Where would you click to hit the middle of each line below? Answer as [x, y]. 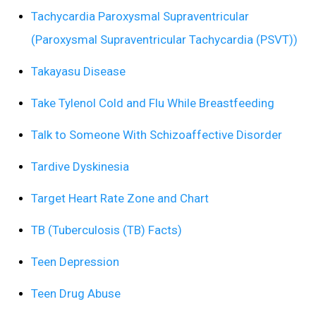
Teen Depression [75, 262]
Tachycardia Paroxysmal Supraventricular [140, 17]
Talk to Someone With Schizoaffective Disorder [157, 135]
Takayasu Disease [78, 72]
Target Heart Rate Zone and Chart [120, 199]
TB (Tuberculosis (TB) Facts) [107, 230]
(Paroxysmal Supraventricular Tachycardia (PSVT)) [164, 40]
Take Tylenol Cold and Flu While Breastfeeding [153, 103]
